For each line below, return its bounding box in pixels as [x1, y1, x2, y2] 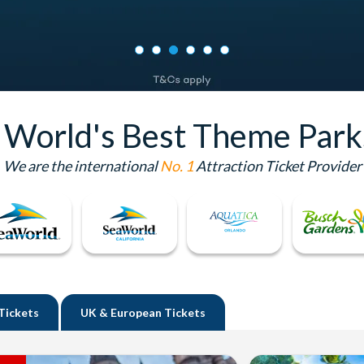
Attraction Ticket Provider [193, 157, 362, 175]
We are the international [2, 157, 160, 175]
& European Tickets [99, 305, 206, 320]
